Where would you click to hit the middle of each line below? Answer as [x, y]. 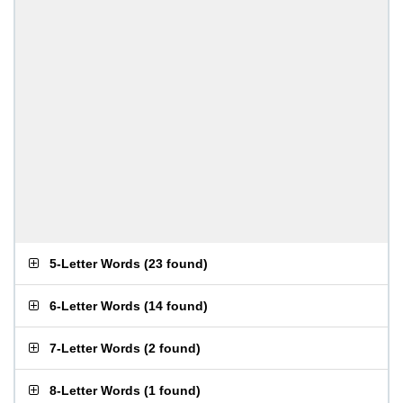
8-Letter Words [95, 390]
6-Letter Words [95, 306]
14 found [176, 306]
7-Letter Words [95, 348]
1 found [172, 390]
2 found [172, 348]
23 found [176, 264]
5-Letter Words [95, 264]
